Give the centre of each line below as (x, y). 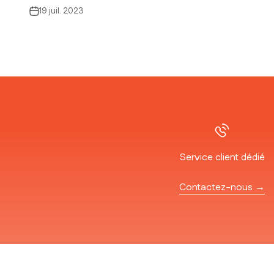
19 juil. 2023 (61, 11)
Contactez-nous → (222, 188)
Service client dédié (222, 158)
